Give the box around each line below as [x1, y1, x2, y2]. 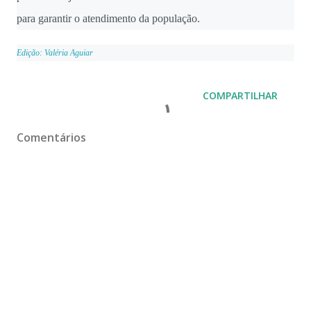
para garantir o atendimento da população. [17, 12, 200, 25]
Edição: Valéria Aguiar [17, 47, 93, 58]
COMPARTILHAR [203, 88, 278, 102]
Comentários [17, 129, 86, 145]
